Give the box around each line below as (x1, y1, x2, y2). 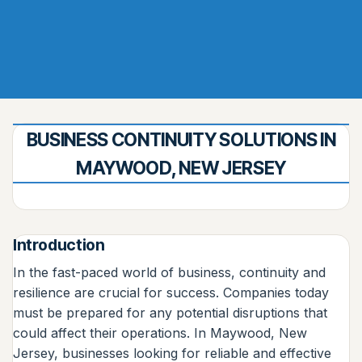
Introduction (13, 235, 105, 255)
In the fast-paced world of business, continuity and (13, 263, 326, 280)
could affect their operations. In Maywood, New (13, 324, 307, 341)
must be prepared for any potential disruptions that (13, 304, 327, 321)
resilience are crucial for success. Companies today (13, 284, 329, 301)
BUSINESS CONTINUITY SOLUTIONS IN (26, 128, 336, 150)
